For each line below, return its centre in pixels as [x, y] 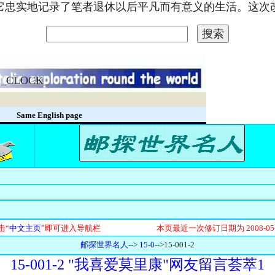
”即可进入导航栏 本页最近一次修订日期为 [144, 228]
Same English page [49, 115]
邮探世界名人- [106, 245]
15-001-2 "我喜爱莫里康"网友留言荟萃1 [137, 265]
